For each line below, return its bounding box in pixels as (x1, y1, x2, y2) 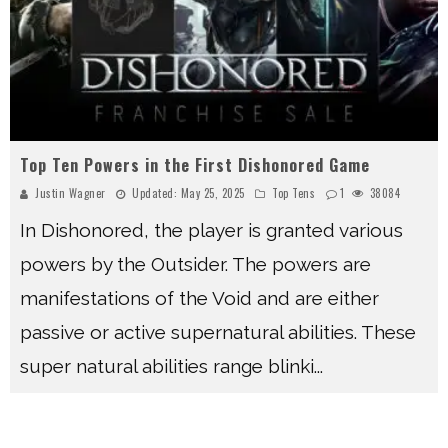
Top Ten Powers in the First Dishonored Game (20, 153, 370, 178)
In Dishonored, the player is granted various (20, 219, 403, 242)
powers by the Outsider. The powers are (20, 253, 371, 276)
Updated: (128, 185, 181, 202)
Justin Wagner (35, 185, 106, 202)
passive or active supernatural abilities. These (20, 321, 416, 344)
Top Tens (272, 185, 315, 202)
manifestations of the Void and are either (20, 287, 379, 310)
